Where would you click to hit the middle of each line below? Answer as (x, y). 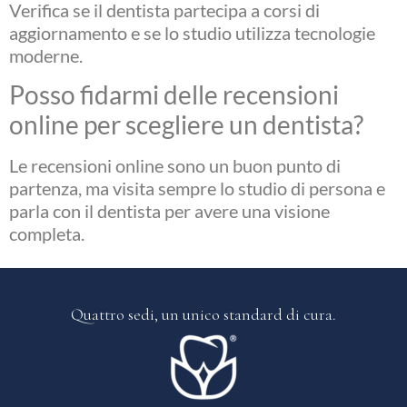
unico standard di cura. (259, 314)
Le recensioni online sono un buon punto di (175, 166)
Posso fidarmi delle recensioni (174, 95)
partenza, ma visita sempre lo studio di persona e (197, 189)
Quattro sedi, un (127, 314)
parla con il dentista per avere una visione (169, 211)
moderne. (46, 55)
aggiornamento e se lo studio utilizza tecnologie (192, 32)
